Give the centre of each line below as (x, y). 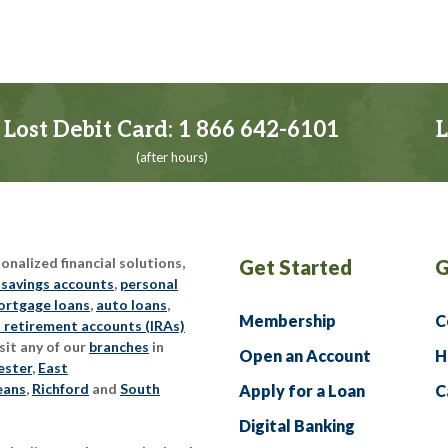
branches (119, 346)
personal (149, 283)
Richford (60, 388)
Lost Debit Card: (91, 130)
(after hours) (171, 157)
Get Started (295, 267)
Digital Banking (297, 425)
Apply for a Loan (302, 390)
